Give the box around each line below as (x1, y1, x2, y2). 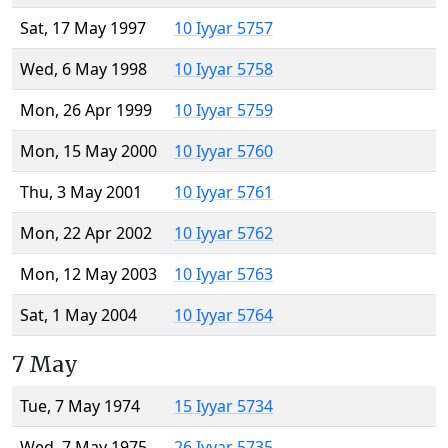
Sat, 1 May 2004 (20, 304, 137, 327)
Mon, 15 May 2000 (20, 140, 157, 163)
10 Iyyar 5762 (174, 222, 273, 245)
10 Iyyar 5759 (174, 99, 273, 122)
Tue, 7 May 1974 (20, 395, 140, 418)
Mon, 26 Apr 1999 (20, 99, 152, 122)
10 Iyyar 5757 (174, 17, 273, 40)
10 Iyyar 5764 (174, 304, 273, 327)
